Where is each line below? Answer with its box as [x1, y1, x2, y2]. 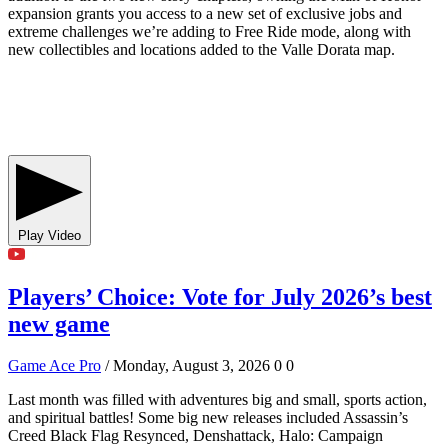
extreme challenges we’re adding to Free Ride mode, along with [8, 22, 411, 40]
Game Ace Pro [8, 357, 101, 375]
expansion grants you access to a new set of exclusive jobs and [8, 4, 402, 22]
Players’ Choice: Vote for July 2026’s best [8, 283, 432, 310]
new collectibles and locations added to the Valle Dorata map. [8, 40, 395, 58]
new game [8, 310, 110, 337]
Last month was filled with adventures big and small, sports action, [8, 391, 427, 409]
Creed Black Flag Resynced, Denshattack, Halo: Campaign [8, 427, 383, 445]
